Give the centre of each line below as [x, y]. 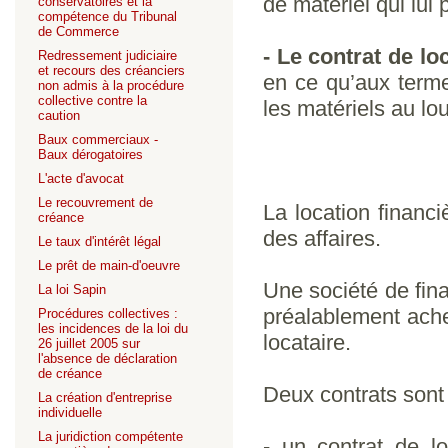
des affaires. [322, 238]
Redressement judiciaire [107, 55]
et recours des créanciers [111, 70]
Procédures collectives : [108, 313]
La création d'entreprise [105, 397]
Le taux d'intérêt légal [99, 241]
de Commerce [78, 31]
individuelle [70, 412]
